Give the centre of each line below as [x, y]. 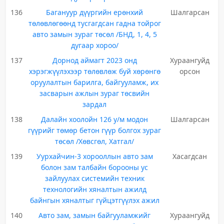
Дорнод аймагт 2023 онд [94, 60]
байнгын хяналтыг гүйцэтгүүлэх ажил [94, 200]
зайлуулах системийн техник [94, 178]
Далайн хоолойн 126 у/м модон [95, 119]
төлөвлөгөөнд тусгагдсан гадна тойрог [94, 23]
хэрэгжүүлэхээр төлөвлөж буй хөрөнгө [94, 71]
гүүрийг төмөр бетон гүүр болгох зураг [95, 130]
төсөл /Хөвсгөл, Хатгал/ [95, 141]
